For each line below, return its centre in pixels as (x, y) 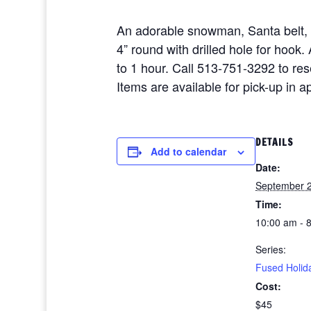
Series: (271, 249)
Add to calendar (188, 151)
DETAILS (275, 142)
